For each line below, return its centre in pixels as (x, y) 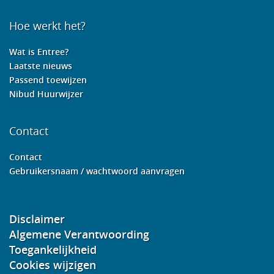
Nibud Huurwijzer (46, 94)
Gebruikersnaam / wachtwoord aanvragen (97, 171)
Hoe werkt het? (47, 26)
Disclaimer (37, 219)
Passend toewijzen (48, 80)
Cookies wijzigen (53, 265)
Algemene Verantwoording (79, 234)
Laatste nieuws (41, 66)
